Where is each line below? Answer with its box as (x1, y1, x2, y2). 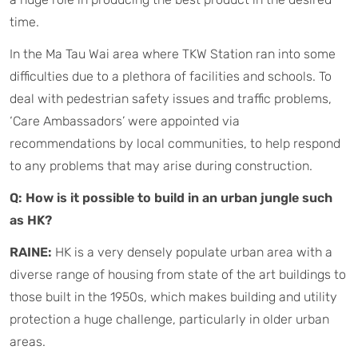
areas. (10, 333, 46, 349)
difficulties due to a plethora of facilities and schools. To (10, 68, 332, 84)
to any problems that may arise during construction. (10, 157, 312, 173)
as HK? (10, 212, 52, 228)
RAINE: (10, 244, 52, 260)
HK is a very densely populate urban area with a (52, 244, 332, 260)
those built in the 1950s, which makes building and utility (10, 288, 337, 304)
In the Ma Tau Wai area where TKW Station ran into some (10, 46, 336, 62)
